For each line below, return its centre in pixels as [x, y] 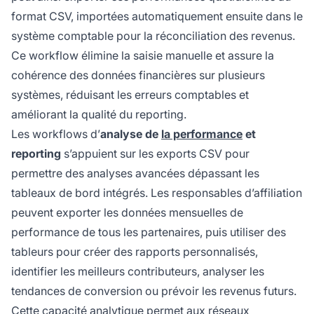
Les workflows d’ [56, 134]
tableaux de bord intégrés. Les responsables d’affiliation [157, 193]
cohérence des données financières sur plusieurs [138, 75]
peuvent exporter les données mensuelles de [127, 213]
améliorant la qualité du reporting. [99, 115]
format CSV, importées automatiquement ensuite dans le [157, 16]
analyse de [131, 134]
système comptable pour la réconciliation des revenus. [153, 36]
